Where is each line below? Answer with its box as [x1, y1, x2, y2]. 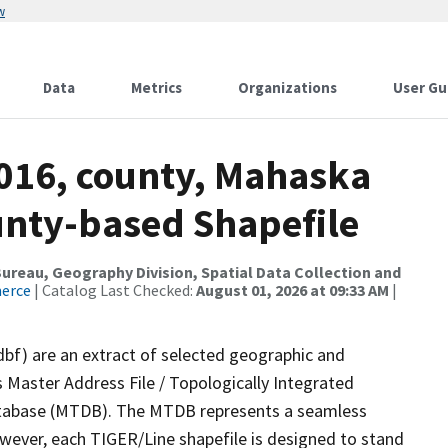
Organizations [238, 78, 337, 97]
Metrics [131, 78, 182, 97]
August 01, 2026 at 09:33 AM [196, 280, 389, 300]
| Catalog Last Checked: [31, 280, 196, 300]
